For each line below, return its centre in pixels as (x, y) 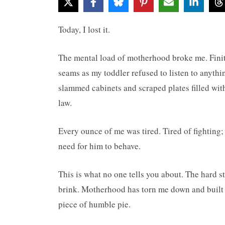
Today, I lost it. (84, 30)
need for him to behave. (99, 146)
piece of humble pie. (94, 204)
